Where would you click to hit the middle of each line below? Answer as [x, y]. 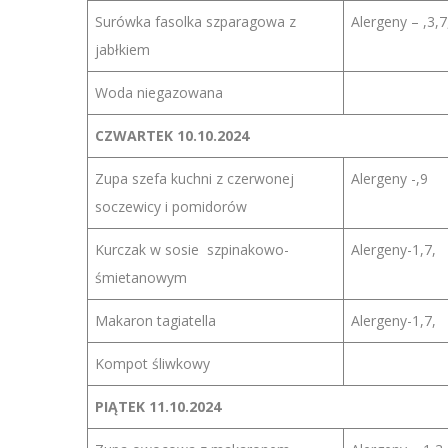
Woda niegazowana [159, 92]
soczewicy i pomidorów [171, 206]
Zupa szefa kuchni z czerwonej [194, 178]
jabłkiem [122, 49]
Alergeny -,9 [389, 178]
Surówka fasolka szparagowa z [195, 21]
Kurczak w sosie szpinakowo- [192, 249]
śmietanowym [141, 277]
